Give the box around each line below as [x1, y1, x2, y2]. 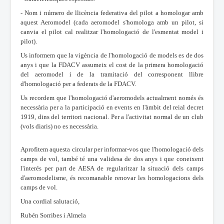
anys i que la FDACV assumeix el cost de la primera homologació [20, 60, 203, 68]
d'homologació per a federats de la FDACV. [20, 79, 136, 87]
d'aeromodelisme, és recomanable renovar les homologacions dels [20, 173, 203, 181]
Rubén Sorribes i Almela [20, 211, 86, 219]
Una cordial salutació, [20, 197, 79, 205]
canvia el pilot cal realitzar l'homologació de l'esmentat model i [20, 27, 203, 35]
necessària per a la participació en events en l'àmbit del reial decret [20, 103, 203, 111]
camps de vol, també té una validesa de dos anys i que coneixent [20, 154, 203, 162]
